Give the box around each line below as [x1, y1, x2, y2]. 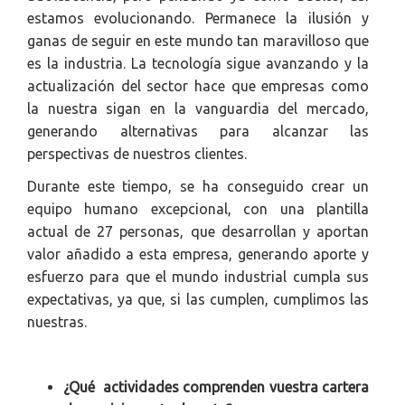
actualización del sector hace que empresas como [27, 77, 369, 94]
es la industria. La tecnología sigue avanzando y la [27, 54, 369, 71]
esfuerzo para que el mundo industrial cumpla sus [27, 268, 369, 285]
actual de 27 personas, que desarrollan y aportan [27, 222, 369, 240]
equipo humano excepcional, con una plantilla [27, 200, 369, 217]
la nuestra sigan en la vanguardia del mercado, [27, 99, 369, 117]
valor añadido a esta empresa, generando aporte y [27, 245, 369, 262]
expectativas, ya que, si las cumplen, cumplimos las [27, 290, 369, 307]
